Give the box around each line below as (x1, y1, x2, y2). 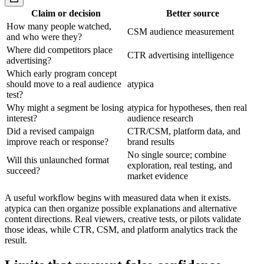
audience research (127, 113, 193, 124)
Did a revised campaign (6, 126, 94, 137)
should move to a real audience (6, 79, 121, 90)
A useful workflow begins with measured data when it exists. (5, 193, 231, 203)
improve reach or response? (6, 137, 108, 147)
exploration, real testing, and (127, 160, 232, 171)
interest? (6, 113, 37, 124)
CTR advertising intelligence (127, 50, 234, 61)
